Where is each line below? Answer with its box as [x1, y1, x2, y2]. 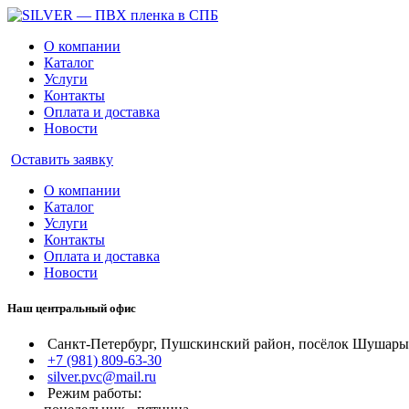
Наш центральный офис [7, 301, 136, 316]
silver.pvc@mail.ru [47, 369, 156, 385]
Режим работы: [44, 385, 142, 402]
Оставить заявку [11, 152, 113, 167]
